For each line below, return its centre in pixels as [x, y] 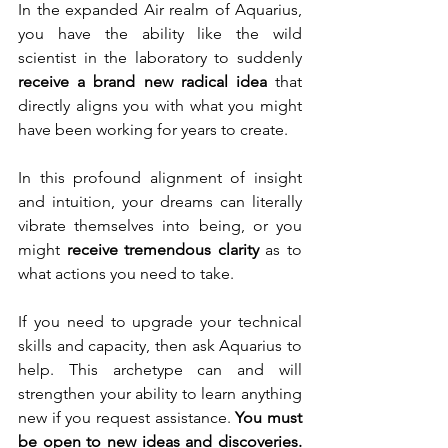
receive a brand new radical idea [146, 82]
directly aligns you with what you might [160, 106]
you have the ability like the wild [160, 34]
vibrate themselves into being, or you [160, 226]
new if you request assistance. [127, 418]
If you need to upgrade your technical [160, 322]
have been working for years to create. [155, 130]
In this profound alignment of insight [160, 178]
